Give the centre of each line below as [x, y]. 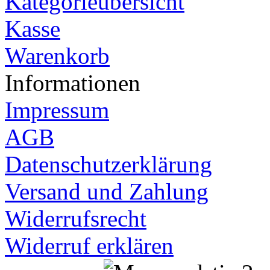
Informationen [73, 83]
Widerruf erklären [89, 245]
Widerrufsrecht [76, 218]
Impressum [57, 110]
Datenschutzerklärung [108, 164]
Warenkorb [57, 55]
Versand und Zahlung [107, 191]
